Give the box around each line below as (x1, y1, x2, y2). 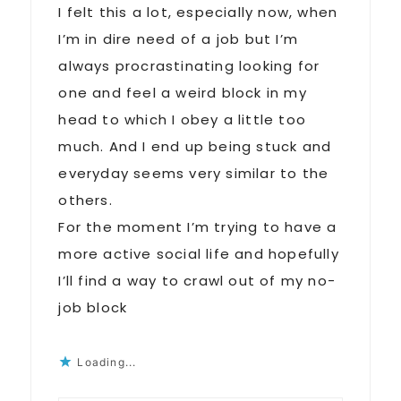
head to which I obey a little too (58, 110, 306, 130)
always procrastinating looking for (58, 56, 320, 76)
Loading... (77, 355, 137, 370)
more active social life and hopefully (58, 244, 339, 264)
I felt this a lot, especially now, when (58, 3, 338, 22)
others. (58, 191, 113, 210)
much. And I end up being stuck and (58, 137, 332, 157)
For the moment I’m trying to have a (58, 218, 337, 237)
